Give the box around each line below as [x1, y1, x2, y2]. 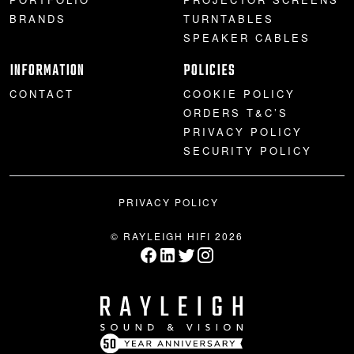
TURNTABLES [183, 10, 274, 26]
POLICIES [183, 58, 235, 83]
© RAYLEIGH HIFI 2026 [111, 228, 243, 243]
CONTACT [9, 85, 74, 101]
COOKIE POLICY [183, 85, 296, 101]
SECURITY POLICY [183, 142, 312, 158]
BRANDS [9, 10, 66, 26]
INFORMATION [9, 58, 85, 83]
